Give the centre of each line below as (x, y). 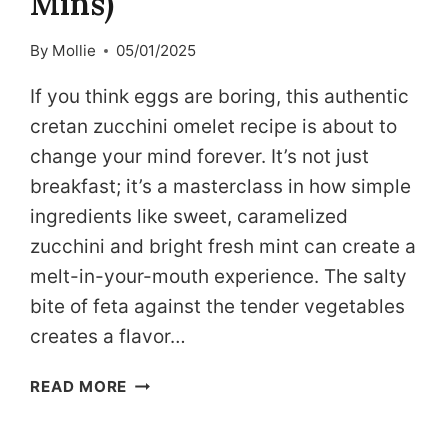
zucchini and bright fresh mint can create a (223, 247)
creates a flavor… (108, 337)
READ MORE (79, 387)
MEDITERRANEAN (196, 382)
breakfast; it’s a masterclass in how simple (221, 187)
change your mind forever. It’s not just (200, 157)
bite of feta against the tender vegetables (218, 307)
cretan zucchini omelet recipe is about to (214, 127)
